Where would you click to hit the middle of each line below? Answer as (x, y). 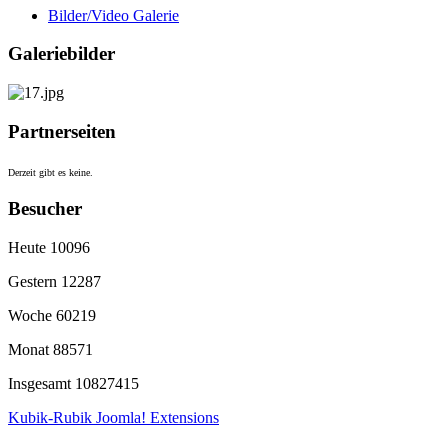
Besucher (45, 209)
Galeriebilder (61, 54)
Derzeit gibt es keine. (50, 172)
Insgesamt (41, 384)
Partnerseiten (62, 131)
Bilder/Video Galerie (113, 15)
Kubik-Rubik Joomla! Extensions (113, 418)
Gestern (34, 282)
